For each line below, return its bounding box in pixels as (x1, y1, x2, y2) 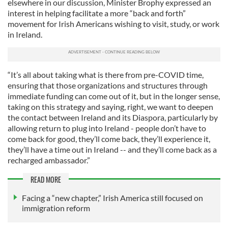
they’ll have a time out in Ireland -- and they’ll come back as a (8, 144, 217, 154)
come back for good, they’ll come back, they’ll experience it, (8, 133, 210, 144)
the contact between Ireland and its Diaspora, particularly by (8, 112, 218, 122)
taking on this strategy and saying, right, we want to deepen (8, 101, 213, 111)
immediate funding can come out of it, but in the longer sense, (8, 91, 220, 101)
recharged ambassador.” (8, 155, 90, 165)
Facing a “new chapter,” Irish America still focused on (22, 192, 203, 203)
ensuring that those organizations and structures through (8, 80, 208, 90)
